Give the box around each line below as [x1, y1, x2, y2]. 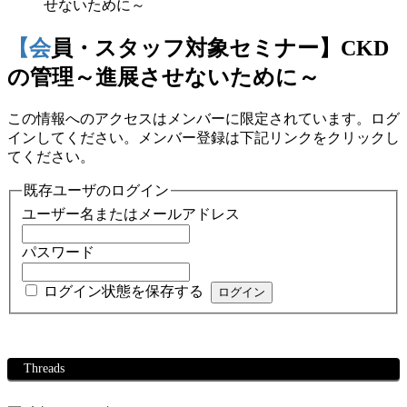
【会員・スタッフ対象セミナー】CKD [7, 35, 51, 60]
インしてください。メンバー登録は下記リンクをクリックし [7, 129, 400, 145]
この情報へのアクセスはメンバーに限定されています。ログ [7, 110, 400, 126]
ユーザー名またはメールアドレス [22, 206, 240, 223]
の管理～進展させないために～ [7, 65, 320, 89]
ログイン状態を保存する [44, 283, 203, 300]
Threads [24, 361, 65, 376]
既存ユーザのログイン [24, 182, 169, 198]
